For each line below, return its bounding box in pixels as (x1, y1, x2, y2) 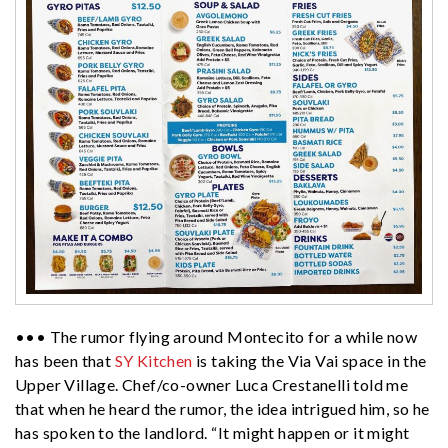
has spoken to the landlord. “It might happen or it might (15, 422, 410, 442)
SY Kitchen (114, 350, 193, 370)
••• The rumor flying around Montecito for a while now (15, 326, 418, 346)
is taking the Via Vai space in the (192, 350, 427, 370)
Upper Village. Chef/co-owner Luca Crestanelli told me (15, 374, 409, 394)
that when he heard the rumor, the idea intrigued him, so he (15, 398, 430, 418)
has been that (15, 350, 115, 370)
